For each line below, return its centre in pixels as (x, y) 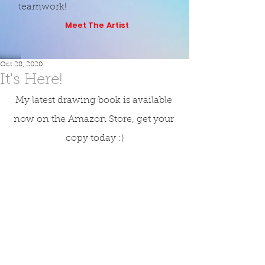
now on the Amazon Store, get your (95, 119)
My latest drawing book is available (95, 101)
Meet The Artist (97, 25)
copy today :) (95, 138)
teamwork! (43, 7)
